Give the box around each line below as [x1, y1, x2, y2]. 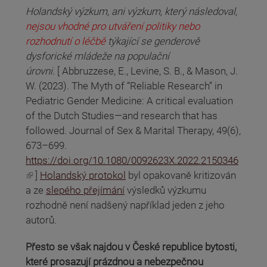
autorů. [26, 214, 57, 226]
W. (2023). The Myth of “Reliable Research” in [26, 80, 222, 92]
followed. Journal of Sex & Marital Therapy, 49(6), [26, 125, 241, 137]
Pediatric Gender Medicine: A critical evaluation [26, 95, 233, 107]
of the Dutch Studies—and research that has [26, 110, 218, 122]
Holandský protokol [40, 169, 126, 182]
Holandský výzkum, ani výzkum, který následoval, [26, 5, 237, 18]
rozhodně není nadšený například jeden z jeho [26, 199, 225, 212]
